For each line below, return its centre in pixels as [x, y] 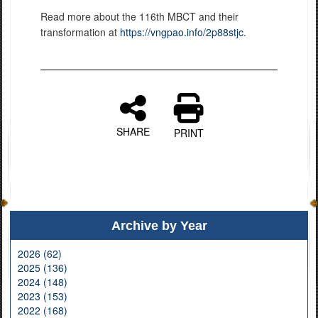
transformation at [80, 32]
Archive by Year [159, 226]
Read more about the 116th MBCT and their [139, 17]
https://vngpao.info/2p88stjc [182, 32]
